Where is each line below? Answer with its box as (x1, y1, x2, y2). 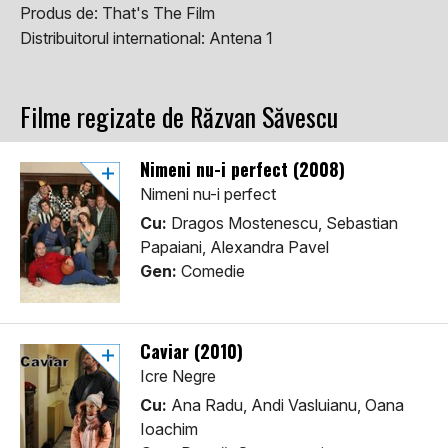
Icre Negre (140, 366, 216, 387)
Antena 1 (209, 28, 273, 49)
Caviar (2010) (140, 338, 243, 365)
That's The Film (102, 3, 215, 24)
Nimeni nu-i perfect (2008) (140, 156, 345, 183)
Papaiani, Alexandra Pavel (140, 237, 329, 258)
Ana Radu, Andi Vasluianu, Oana (167, 395, 404, 416)
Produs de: (20, 3, 102, 24)
